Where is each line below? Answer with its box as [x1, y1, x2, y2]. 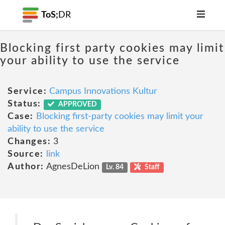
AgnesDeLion [44, 162, 102, 171]
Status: [8, 99, 41, 108]
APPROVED [57, 101, 97, 108]
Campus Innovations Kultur [49, 87, 157, 96]
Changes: [8, 137, 51, 146]
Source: [8, 150, 44, 159]
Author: [8, 162, 44, 171]
